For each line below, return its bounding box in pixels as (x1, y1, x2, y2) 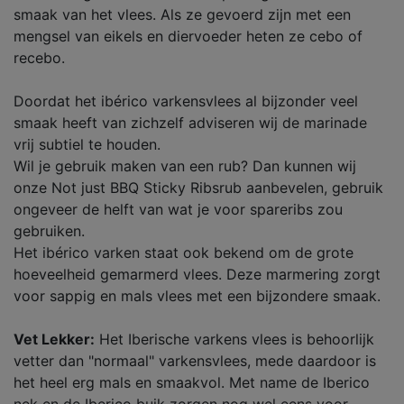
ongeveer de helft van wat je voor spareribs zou (14, 200, 343, 218)
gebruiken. (14, 222, 85, 240)
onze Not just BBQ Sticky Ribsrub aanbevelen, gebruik (14, 179, 383, 197)
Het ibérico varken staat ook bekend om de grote (14, 243, 353, 262)
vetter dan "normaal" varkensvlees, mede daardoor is (14, 352, 376, 370)
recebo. (14, 49, 65, 67)
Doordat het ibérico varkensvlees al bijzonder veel (14, 92, 358, 110)
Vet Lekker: (14, 330, 95, 348)
